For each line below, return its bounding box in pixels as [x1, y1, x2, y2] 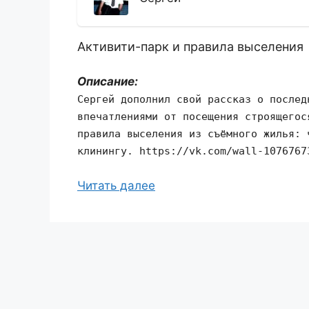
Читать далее [77, 178, 155, 192]
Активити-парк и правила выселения [77, 39, 303, 54]
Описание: [77, 74, 138, 88]
